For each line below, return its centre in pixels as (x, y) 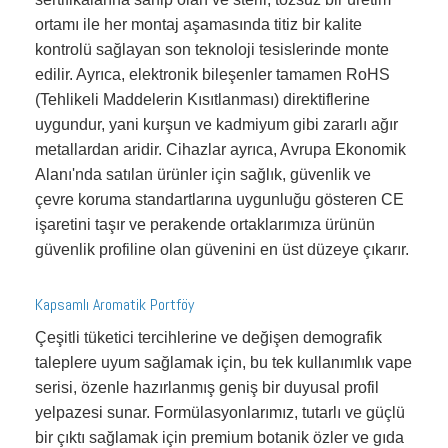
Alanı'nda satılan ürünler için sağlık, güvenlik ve (203, 174)
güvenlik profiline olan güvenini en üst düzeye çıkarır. (222, 249)
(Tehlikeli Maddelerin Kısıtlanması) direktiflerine (202, 99)
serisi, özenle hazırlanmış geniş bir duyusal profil (207, 387)
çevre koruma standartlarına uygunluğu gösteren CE (219, 199)
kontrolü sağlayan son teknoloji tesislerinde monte (212, 49)
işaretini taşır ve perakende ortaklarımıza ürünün (205, 224)
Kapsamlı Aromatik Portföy (114, 304)
